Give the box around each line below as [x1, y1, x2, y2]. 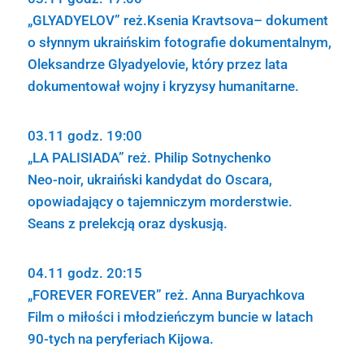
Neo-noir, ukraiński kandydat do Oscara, [27, 171, 272, 188]
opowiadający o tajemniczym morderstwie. [27, 193, 292, 210]
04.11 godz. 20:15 [27, 265, 142, 281]
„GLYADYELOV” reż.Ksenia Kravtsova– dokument [27, 12, 328, 28]
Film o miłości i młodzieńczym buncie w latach [27, 309, 313, 325]
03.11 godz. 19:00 [27, 128, 142, 144]
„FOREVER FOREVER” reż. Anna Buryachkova [27, 287, 305, 303]
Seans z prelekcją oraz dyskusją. [27, 215, 227, 232]
